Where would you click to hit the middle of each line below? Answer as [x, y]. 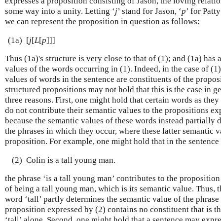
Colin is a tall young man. [71, 160]
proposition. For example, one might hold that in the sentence [112, 141]
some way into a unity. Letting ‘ [60, 11]
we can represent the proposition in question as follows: [102, 21]
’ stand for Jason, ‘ [149, 11]
